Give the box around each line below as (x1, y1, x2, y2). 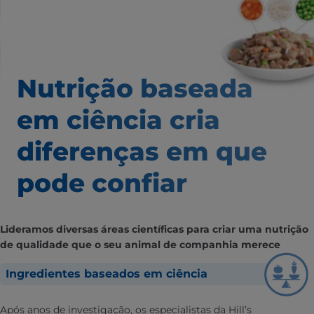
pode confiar (17, 167, 187, 198)
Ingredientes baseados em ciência (6, 267, 207, 281)
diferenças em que (17, 135, 267, 167)
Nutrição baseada (17, 72, 253, 104)
